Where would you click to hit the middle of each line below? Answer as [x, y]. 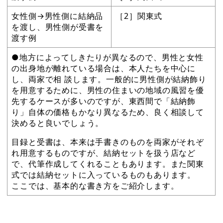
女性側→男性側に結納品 [57, 16]
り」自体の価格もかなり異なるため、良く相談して [108, 112]
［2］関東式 [139, 16]
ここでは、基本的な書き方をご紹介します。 [95, 185]
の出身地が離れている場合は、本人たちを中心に [104, 68]
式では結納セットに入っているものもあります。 [104, 174]
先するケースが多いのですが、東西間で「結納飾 [104, 101]
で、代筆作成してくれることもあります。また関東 [108, 164]
